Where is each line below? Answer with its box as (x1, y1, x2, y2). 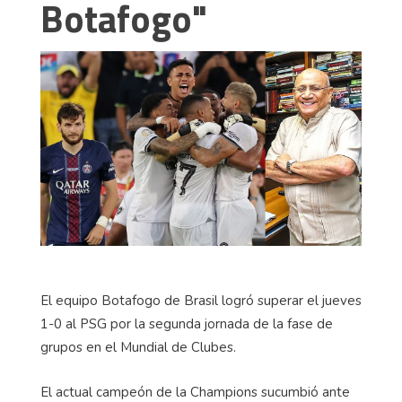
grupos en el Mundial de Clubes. (40, 337, 236, 356)
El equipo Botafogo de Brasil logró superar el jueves (40, 291, 362, 310)
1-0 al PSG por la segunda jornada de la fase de (40, 314, 333, 333)
